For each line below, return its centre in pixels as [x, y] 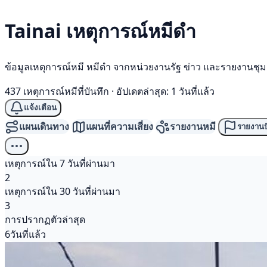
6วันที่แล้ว [25, 234]
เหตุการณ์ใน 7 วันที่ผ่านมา [60, 163]
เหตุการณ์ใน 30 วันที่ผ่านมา [63, 191]
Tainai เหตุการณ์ [76, 31]
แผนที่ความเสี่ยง [119, 127]
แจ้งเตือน [40, 108]
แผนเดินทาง [44, 127]
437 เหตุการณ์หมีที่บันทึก [57, 91]
